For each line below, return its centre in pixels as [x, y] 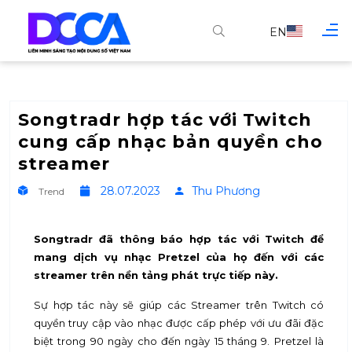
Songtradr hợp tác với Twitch [165, 119]
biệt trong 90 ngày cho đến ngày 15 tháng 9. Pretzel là [179, 341]
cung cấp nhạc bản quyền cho [170, 141]
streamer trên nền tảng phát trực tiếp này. [156, 275]
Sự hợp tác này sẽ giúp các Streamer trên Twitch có [179, 304]
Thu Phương [225, 191]
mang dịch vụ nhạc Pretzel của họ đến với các [179, 257]
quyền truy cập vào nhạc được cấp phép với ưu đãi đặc [179, 323]
